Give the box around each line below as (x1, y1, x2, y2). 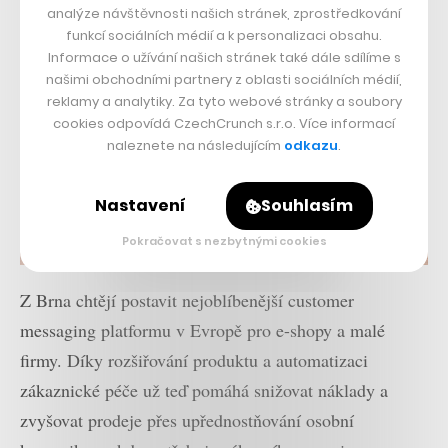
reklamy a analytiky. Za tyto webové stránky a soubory (46, 92, 402, 111)
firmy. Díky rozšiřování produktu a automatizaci (20, 348, 368, 373)
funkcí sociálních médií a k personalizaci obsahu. (66, 26, 382, 45)
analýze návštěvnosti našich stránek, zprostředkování (47, 4, 401, 23)
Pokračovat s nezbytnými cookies (121, 233, 327, 250)
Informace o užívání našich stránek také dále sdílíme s (47, 48, 401, 67)
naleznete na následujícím (107, 136, 284, 155)
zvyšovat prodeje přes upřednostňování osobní (20, 408, 354, 433)
